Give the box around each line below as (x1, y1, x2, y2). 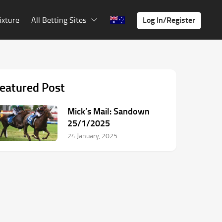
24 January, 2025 (67, 131, 117, 140)
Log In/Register (143, 14, 195, 25)
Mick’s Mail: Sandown (67, 105, 150, 117)
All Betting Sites (31, 14, 86, 25)
